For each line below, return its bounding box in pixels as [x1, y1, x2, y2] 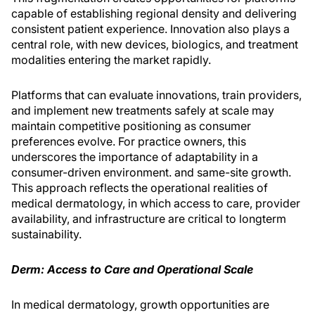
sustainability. [11, 227, 82, 241]
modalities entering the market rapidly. [11, 53, 211, 67]
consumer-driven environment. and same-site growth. [11, 165, 291, 179]
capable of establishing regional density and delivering [11, 6, 297, 20]
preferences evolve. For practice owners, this [11, 134, 246, 148]
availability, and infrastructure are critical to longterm [11, 212, 286, 226]
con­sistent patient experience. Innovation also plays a [11, 22, 290, 36]
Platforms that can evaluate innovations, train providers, [11, 88, 302, 102]
